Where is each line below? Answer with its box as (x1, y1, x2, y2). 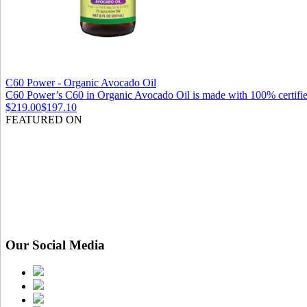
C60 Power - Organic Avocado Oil (5, 76, 156, 88)
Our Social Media (5, 237, 105, 252)
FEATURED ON (5, 113, 82, 125)
